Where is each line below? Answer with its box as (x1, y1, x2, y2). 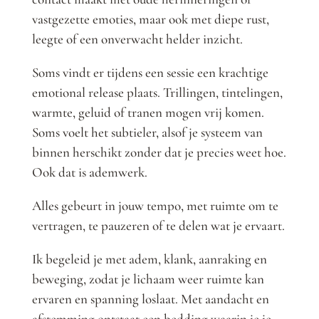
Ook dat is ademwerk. (31, 164, 147, 181)
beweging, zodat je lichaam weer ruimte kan (31, 271, 264, 288)
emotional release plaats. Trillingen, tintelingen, (31, 84, 283, 101)
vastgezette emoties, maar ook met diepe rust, (31, 11, 269, 28)
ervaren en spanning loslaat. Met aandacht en (31, 291, 269, 308)
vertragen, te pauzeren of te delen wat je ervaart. (31, 217, 285, 234)
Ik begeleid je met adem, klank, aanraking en (31, 251, 267, 268)
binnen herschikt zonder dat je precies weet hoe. (31, 144, 286, 161)
